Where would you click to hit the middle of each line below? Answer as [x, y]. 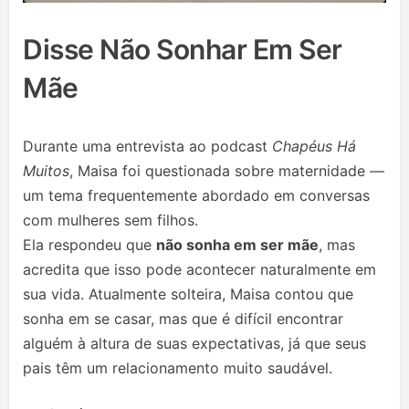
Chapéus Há [314, 147]
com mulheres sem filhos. [110, 220]
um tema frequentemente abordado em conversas [196, 196]
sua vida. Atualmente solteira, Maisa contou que [188, 294]
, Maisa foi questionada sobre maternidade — [227, 171]
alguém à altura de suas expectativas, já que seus [194, 344]
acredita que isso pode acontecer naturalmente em [199, 270]
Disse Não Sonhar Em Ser [183, 50]
